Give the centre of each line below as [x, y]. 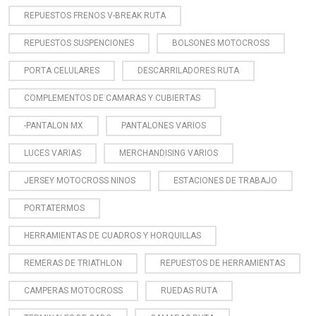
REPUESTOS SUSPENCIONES [79, 43]
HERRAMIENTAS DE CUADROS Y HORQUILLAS [113, 235]
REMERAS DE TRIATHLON [73, 263]
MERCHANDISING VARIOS [169, 153]
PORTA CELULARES [62, 70]
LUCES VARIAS [53, 153]
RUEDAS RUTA [189, 290]
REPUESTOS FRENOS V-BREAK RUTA [95, 15]
